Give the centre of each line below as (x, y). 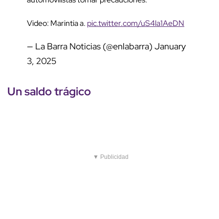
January (170, 46)
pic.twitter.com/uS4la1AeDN (136, 23)
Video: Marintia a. (57, 23)
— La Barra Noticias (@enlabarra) (91, 46)
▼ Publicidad (111, 157)
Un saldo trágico (49, 91)
